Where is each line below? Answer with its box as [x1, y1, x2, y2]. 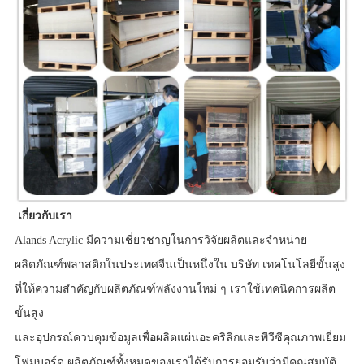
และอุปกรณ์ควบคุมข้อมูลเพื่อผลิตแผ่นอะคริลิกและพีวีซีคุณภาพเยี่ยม [14, 331, 346, 344]
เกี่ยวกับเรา [17, 210, 76, 223]
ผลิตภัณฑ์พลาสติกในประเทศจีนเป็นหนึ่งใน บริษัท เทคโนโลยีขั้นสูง [14, 258, 345, 271]
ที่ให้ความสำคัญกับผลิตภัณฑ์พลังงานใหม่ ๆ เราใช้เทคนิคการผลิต [14, 283, 336, 296]
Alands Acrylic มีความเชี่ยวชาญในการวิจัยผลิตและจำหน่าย [14, 234, 307, 247]
